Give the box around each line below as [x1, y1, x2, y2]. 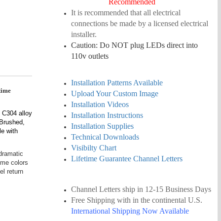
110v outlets [71, 52, 109, 60]
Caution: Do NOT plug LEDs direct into [71, 41, 198, 49]
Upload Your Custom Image [71, 89, 158, 98]
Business [165, 185, 193, 193]
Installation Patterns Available [71, 78, 163, 87]
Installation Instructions [71, 111, 143, 119]
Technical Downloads [71, 133, 139, 141]
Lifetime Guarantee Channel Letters [71, 154, 183, 163]
